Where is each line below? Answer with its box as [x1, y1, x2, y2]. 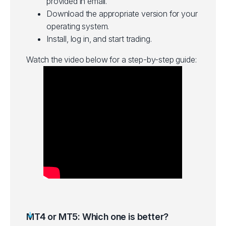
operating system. [46, 21, 109, 31]
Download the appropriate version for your [46, 8, 198, 19]
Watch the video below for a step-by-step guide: [26, 54, 197, 65]
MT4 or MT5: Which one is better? [26, 211, 169, 222]
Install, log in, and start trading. [46, 33, 152, 44]
